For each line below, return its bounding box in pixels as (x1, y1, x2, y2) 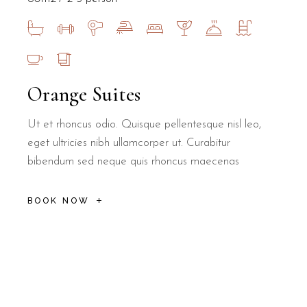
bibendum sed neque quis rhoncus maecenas (27, 155, 240, 167)
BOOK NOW (27, 196, 90, 206)
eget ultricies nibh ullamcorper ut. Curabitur (27, 136, 231, 149)
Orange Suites (27, 82, 141, 106)
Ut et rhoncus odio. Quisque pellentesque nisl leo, (27, 118, 262, 130)
